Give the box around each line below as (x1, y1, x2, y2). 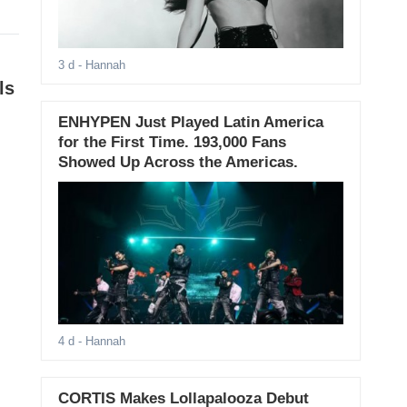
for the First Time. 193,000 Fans (57, 134, 286, 152)
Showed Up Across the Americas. (57, 154, 298, 172)
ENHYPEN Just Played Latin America (57, 114, 323, 132)
